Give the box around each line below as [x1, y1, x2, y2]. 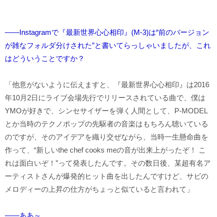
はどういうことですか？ [5, 54, 85, 62]
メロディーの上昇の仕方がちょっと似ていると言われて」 [5, 185, 194, 193]
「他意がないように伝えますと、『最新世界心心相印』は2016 [5, 80, 209, 89]
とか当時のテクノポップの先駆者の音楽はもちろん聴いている [5, 119, 208, 128]
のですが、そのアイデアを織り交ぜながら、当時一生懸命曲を [5, 132, 208, 141]
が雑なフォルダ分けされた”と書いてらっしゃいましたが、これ [5, 41, 211, 49]
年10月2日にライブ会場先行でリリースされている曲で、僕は [5, 93, 205, 102]
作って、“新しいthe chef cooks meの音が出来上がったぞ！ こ [5, 145, 206, 154]
